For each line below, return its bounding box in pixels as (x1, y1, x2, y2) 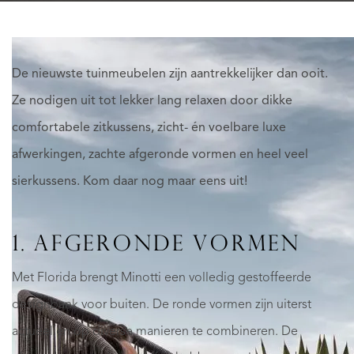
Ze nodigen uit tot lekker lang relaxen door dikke (12, 95, 292, 107)
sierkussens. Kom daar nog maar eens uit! (12, 175, 247, 188)
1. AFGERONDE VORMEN (12, 235, 308, 257)
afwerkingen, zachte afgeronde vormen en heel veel (12, 149, 308, 161)
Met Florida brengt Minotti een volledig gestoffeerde (12, 271, 311, 284)
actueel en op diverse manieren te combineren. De (12, 325, 298, 338)
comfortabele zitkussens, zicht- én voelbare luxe (12, 122, 286, 134)
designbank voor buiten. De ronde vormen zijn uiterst (12, 298, 311, 311)
